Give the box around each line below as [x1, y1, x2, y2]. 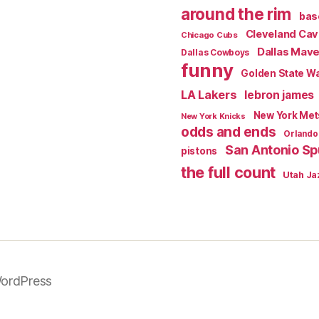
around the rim [181, 4, 292, 23]
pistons [181, 145, 218, 157]
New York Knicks [181, 111, 246, 121]
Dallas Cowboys [181, 46, 250, 58]
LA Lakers [181, 87, 237, 102]
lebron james [244, 88, 315, 102]
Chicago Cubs [181, 29, 238, 40]
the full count [181, 162, 279, 182]
